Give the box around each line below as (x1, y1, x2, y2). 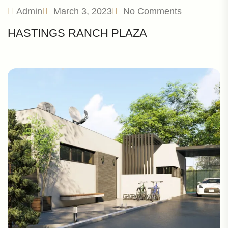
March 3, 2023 (51, 6, 112, 17)
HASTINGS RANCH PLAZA (8, 26, 147, 40)
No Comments (123, 6, 182, 17)
